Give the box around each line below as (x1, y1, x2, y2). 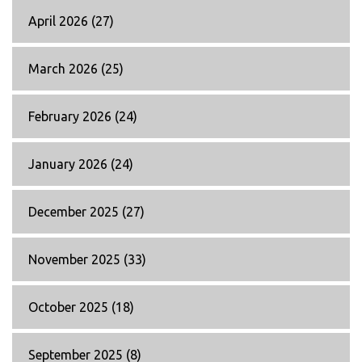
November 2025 (28, 252, 124, 267)
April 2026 (28, 14, 91, 29)
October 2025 (28, 300, 112, 315)
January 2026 (28, 157, 111, 172)
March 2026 (28, 61, 101, 77)
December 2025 (28, 204, 122, 220)
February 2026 (28, 109, 115, 124)
